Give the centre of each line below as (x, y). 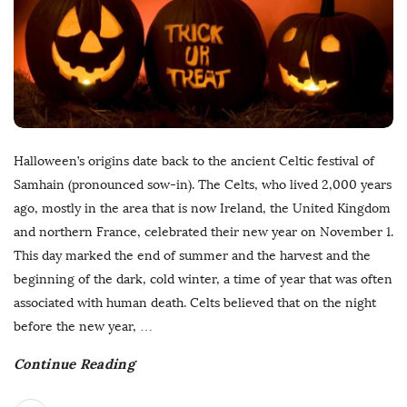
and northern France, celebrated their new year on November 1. (203, 233)
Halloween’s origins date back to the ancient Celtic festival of (194, 162)
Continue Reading (74, 364)
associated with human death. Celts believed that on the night (195, 303)
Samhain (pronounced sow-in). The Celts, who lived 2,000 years (203, 185)
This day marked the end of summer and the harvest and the (192, 256)
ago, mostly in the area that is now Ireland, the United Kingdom (202, 209)
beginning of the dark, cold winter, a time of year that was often (203, 280)
